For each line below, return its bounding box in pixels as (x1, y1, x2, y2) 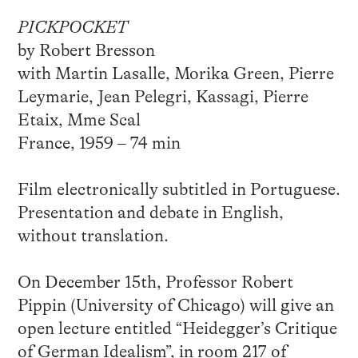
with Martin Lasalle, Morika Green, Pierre (17, 63, 334, 83)
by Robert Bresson (17, 40, 155, 60)
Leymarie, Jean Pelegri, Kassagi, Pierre (17, 86, 308, 106)
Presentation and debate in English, (17, 202, 284, 222)
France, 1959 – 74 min (17, 133, 181, 153)
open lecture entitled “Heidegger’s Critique (17, 318, 337, 338)
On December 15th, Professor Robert (17, 272, 293, 292)
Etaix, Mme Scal (17, 109, 141, 129)
